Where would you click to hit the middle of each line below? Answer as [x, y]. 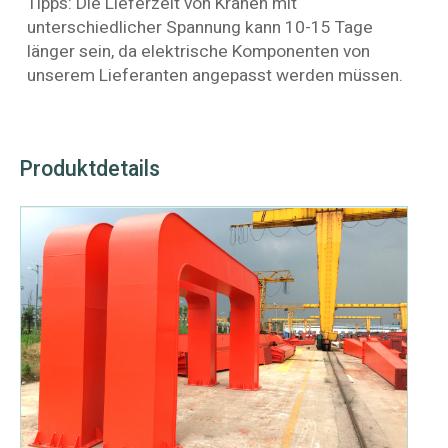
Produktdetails [89, 169]
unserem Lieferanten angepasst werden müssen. [215, 75]
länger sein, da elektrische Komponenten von [199, 51]
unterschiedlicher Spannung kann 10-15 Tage [200, 27]
